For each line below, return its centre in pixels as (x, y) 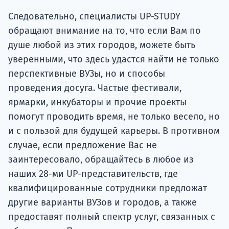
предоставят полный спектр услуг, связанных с (112, 216)
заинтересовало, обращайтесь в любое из (101, 159)
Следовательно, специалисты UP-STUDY (94, 16)
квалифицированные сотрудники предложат (108, 188)
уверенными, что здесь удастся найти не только (114, 59)
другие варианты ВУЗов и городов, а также (102, 202)
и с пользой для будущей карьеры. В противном (114, 131)
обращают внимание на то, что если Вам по (105, 30)
